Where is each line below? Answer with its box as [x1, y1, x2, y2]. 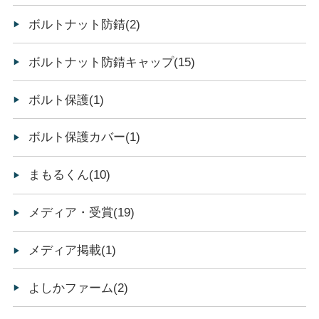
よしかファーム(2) [28, 281, 129, 295]
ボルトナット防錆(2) [28, 17, 141, 31]
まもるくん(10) [28, 168, 111, 182]
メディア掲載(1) [28, 244, 117, 258]
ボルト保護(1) [28, 93, 105, 107]
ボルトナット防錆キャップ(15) [28, 55, 196, 69]
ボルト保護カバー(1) [28, 130, 141, 145]
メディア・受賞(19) [28, 206, 135, 220]
